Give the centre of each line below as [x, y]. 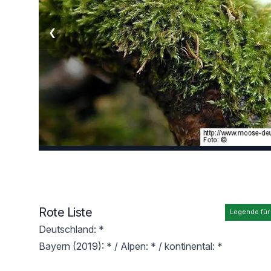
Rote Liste [65, 212]
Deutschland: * [71, 229]
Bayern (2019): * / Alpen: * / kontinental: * [131, 246]
